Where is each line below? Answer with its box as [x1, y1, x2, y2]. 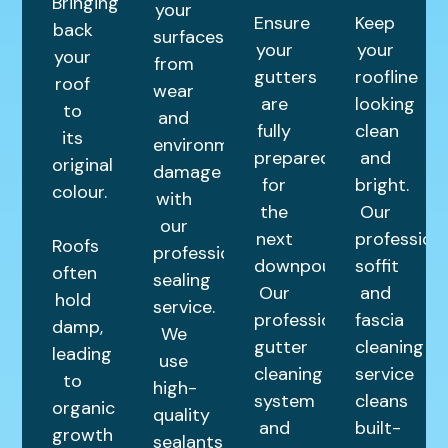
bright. [354, 173, 409, 198]
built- [354, 416, 401, 441]
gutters [254, 65, 317, 90]
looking [354, 92, 415, 117]
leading [52, 342, 113, 367]
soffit [354, 254, 399, 279]
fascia [354, 308, 404, 333]
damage [153, 160, 222, 185]
